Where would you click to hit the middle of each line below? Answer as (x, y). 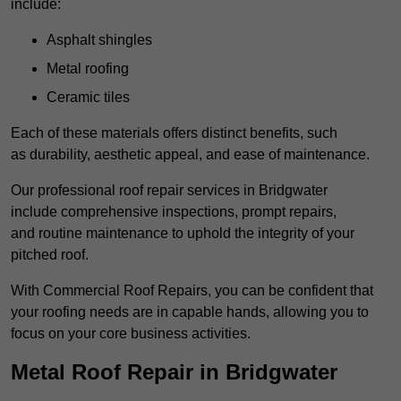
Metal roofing (88, 69)
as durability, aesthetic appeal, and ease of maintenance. (190, 155)
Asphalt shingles (99, 40)
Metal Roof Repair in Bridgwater (174, 372)
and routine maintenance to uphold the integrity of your (183, 234)
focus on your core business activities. (131, 334)
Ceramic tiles (88, 98)
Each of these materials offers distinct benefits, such (174, 133)
